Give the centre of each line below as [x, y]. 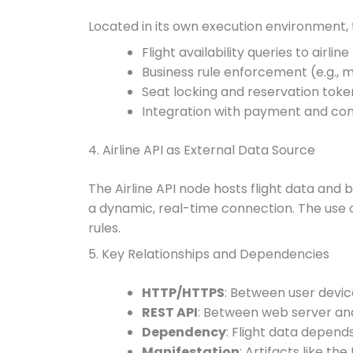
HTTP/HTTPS [183, 293]
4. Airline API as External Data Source [202, 150]
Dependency [184, 332]
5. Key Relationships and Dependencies [209, 254]
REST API [170, 312]
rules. [104, 228]
